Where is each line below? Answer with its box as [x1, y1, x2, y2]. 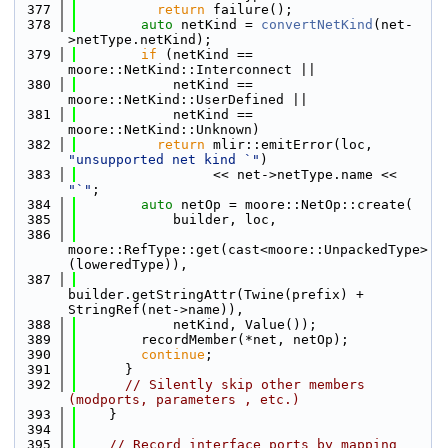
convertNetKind [261, 17, 373, 32]
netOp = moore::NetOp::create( [173, 197, 413, 212]
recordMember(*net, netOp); [77, 332, 349, 347]
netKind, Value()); [77, 317, 317, 332]
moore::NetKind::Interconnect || [68, 62, 316, 77]
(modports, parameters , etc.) [68, 392, 300, 407]
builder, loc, [77, 212, 277, 227]
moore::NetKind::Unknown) [68, 122, 260, 137]
